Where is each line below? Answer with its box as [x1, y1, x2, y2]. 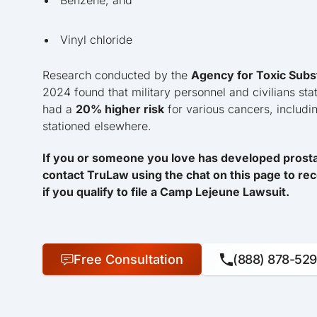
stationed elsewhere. [42, 119, 151, 134]
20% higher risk [76, 102, 164, 117]
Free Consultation [74, 251, 183, 267]
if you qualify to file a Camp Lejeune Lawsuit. [42, 185, 289, 200]
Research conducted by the [42, 68, 191, 83]
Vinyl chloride [60, 33, 132, 47]
